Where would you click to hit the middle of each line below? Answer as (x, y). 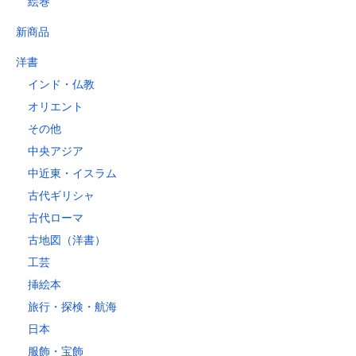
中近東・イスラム (72, 174)
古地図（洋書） (67, 240)
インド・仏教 (61, 85)
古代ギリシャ (61, 196)
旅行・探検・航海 (72, 307)
